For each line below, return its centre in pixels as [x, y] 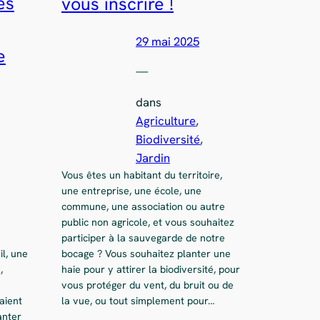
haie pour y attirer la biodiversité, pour [151, 270]
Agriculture [166, 121]
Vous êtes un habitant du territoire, [142, 175]
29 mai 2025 [167, 41]
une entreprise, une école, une [131, 191]
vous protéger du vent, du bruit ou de [147, 285]
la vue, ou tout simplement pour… [138, 301]
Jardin [153, 158]
